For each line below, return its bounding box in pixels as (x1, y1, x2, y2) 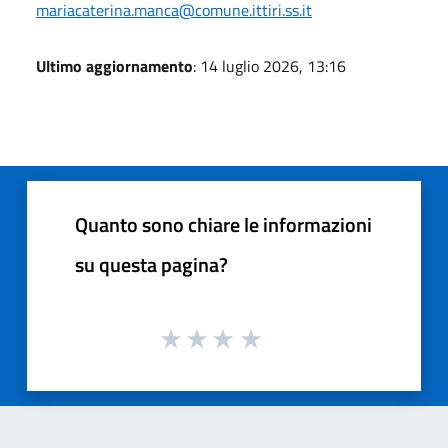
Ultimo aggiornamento (36, 53, 193, 78)
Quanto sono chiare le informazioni (75, 208, 372, 240)
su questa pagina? (75, 248, 228, 280)
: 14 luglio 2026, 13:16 (193, 53, 346, 78)
